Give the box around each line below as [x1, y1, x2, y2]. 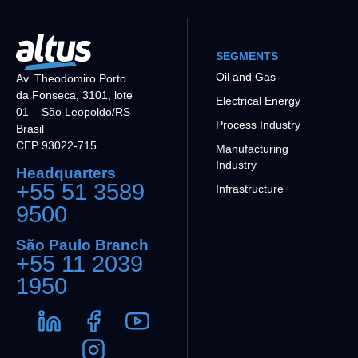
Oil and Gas [215, 70, 276, 83]
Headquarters [16, 165, 116, 182]
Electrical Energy [215, 93, 300, 107]
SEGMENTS [215, 49, 278, 62]
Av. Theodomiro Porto [16, 71, 126, 85]
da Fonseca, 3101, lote [16, 88, 133, 101]
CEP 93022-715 [16, 138, 97, 152]
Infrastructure [215, 181, 284, 195]
